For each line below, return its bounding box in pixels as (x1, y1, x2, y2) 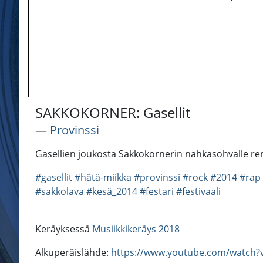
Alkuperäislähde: (35, 246, 111, 259)
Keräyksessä (35, 222, 92, 236)
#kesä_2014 (86, 185, 137, 198)
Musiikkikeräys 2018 (92, 222, 180, 236)
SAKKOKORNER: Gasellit (35, 103, 190, 123)
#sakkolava (35, 185, 84, 198)
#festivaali (176, 185, 221, 198)
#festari (140, 185, 174, 198)
